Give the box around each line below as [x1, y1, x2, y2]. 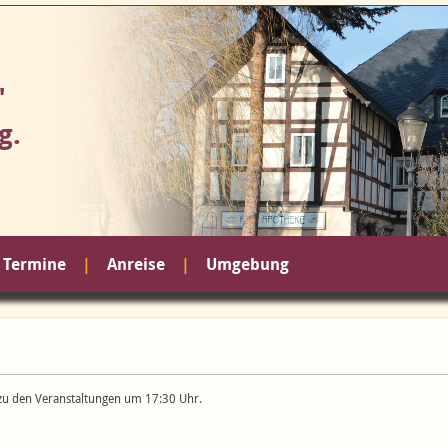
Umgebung [206, 253, 289, 275]
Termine [3, 253, 66, 275]
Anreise [107, 253, 165, 275]
